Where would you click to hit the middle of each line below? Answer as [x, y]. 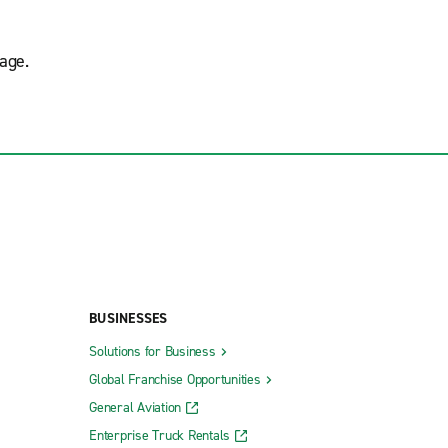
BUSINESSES [128, 318]
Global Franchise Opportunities [175, 379]
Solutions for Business [152, 351]
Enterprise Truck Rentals [159, 435]
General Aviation [135, 407]
